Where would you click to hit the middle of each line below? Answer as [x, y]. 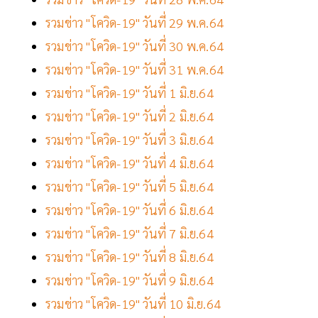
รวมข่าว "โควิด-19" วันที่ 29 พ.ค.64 [136, 23]
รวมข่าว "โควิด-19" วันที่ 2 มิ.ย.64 [130, 116]
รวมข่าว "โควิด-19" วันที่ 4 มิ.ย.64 [131, 163]
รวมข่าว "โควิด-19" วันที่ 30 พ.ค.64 [135, 46]
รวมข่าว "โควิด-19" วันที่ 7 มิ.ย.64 [130, 234]
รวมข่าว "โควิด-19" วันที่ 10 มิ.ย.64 [133, 304]
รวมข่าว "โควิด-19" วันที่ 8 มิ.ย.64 [130, 257]
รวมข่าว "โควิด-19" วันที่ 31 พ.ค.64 [136, 70]
